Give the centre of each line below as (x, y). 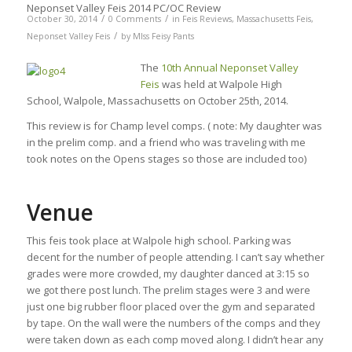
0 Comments (134, 18)
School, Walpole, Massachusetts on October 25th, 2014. (157, 100)
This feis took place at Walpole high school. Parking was (159, 240)
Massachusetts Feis (273, 18)
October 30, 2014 (62, 18)
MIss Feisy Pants (163, 36)
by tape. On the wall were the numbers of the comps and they (173, 323)
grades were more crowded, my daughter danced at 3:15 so (168, 273)
